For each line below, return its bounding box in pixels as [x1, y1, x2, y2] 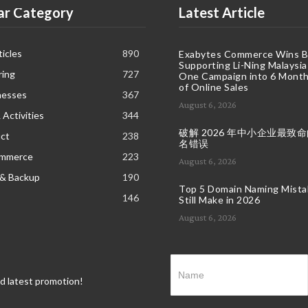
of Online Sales [179, 80, 249, 93]
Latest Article [179, 3, 265, 21]
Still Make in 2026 [179, 193, 260, 206]
